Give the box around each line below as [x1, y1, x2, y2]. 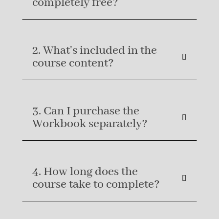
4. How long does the [32, 164, 138, 180]
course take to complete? [32, 177, 160, 193]
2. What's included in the [32, 43, 157, 59]
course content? [32, 56, 114, 71]
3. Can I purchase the [32, 104, 139, 119]
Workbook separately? [32, 116, 148, 132]
